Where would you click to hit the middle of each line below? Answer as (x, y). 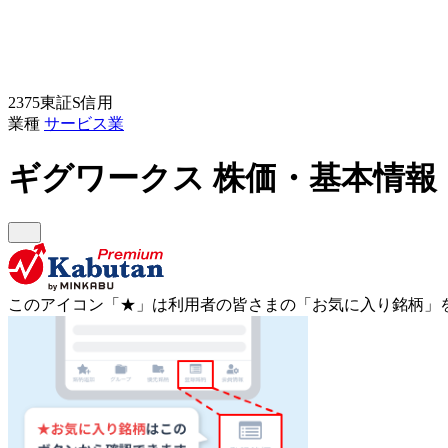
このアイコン (56, 305)
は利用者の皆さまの (224, 305)
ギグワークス (110, 177)
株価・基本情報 (325, 177)
